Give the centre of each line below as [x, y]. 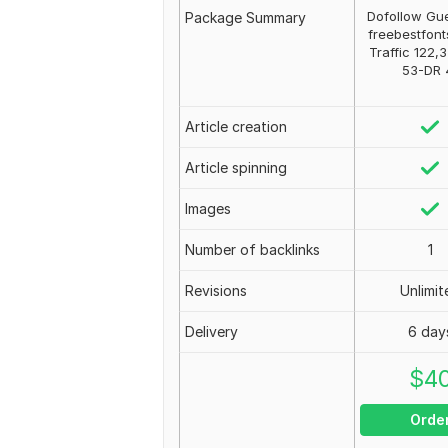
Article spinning [236, 167]
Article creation [236, 126]
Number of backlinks [252, 249]
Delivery [211, 331]
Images [208, 208]
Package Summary [245, 17]
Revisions [216, 290]
